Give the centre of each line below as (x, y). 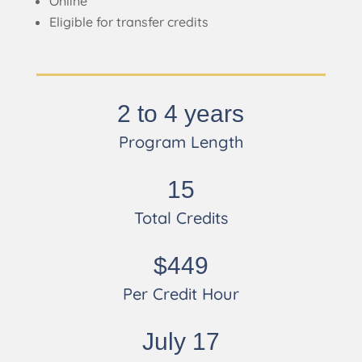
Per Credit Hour (181, 294)
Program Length (181, 142)
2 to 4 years (181, 114)
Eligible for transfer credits (128, 22)
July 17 (181, 341)
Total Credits (181, 218)
